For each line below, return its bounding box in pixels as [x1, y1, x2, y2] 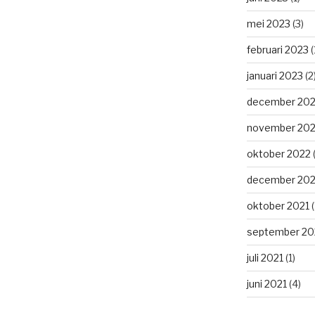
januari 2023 [246, 70, 303, 82]
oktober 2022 [246, 148, 311, 160]
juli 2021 [246, 252, 283, 264]
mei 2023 [246, 18, 290, 30]
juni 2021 [246, 278, 287, 290]
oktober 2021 [246, 200, 309, 212]
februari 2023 [246, 44, 309, 56]
